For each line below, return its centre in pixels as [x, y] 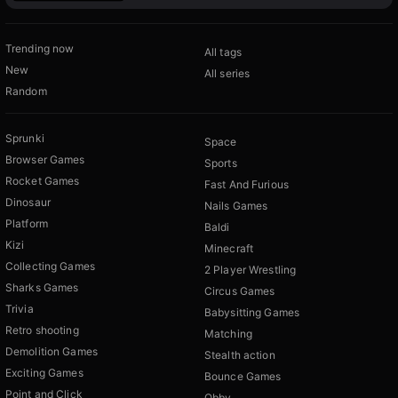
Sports [221, 163]
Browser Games [45, 159]
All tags [223, 52]
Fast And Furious [247, 184]
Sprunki [25, 138]
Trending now [40, 48]
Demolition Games [52, 351]
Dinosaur [28, 202]
